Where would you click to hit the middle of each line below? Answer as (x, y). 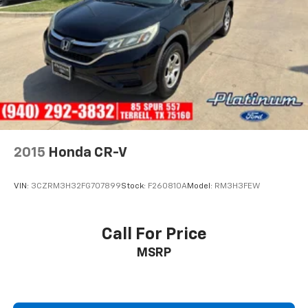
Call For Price (154, 234)
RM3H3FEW (237, 187)
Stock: (134, 187)
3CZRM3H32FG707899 (76, 187)
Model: (201, 187)
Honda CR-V (87, 153)
